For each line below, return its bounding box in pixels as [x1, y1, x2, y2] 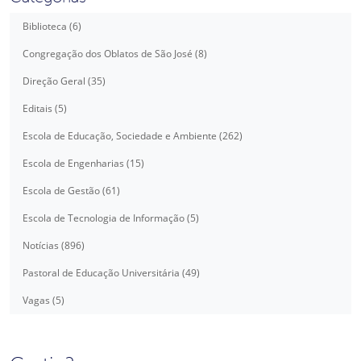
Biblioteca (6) [23, 19, 81, 33]
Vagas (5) [23, 293, 64, 307]
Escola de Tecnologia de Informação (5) [23, 211, 199, 225]
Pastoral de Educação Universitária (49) [23, 266, 200, 280]
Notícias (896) [23, 239, 85, 252]
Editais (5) [23, 102, 67, 115]
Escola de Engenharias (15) [23, 156, 144, 170]
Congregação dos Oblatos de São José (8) [23, 47, 207, 60]
